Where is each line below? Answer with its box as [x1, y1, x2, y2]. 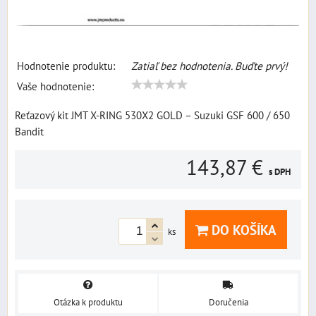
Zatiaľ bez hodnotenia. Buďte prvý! [131, 59, 288, 73]
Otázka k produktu [53, 296, 123, 309]
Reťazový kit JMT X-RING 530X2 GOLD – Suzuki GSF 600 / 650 [15, 108, 290, 123]
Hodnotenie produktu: [17, 59, 115, 73]
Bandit [15, 124, 44, 139]
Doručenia [208, 296, 248, 309]
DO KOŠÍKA [208, 221, 276, 239]
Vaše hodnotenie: [17, 79, 94, 94]
